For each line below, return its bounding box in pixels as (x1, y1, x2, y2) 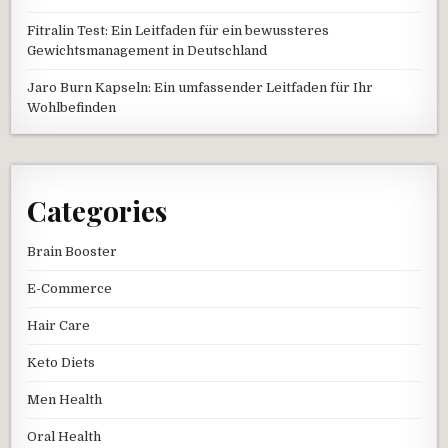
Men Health (27, 391, 103, 407)
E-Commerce (27, 280, 113, 296)
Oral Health (27, 428, 102, 444)
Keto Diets (27, 354, 96, 370)
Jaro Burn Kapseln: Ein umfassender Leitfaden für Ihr (27, 80, 374, 96)
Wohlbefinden (27, 100, 117, 116)
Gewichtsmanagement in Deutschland (27, 43, 268, 59)
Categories (27, 191, 168, 229)
